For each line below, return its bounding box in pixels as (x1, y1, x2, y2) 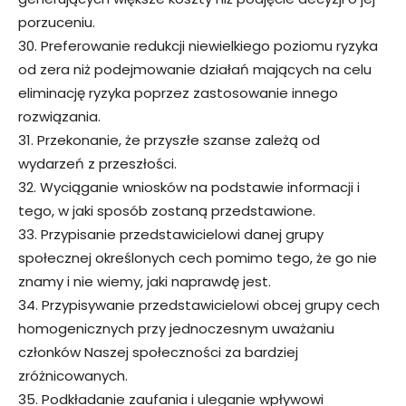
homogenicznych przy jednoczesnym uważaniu (18, 318, 334, 338)
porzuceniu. (18, 12, 95, 32)
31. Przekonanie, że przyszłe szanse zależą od (18, 130, 320, 150)
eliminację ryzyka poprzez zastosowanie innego (18, 82, 338, 102)
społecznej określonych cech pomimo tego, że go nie (18, 247, 377, 267)
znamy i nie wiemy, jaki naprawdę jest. (18, 271, 271, 291)
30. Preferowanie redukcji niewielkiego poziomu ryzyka (18, 35, 378, 55)
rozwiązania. (18, 106, 101, 126)
